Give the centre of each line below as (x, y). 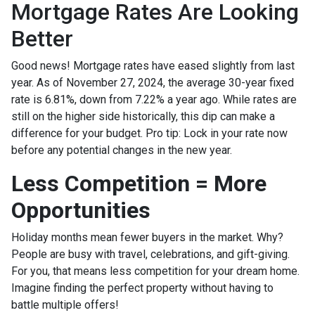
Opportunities (81, 211)
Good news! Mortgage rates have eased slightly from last (153, 66)
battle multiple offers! (65, 305)
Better (42, 39)
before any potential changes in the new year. (122, 150)
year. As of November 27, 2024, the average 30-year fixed (153, 83)
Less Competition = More (139, 184)
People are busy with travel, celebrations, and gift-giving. (150, 255)
